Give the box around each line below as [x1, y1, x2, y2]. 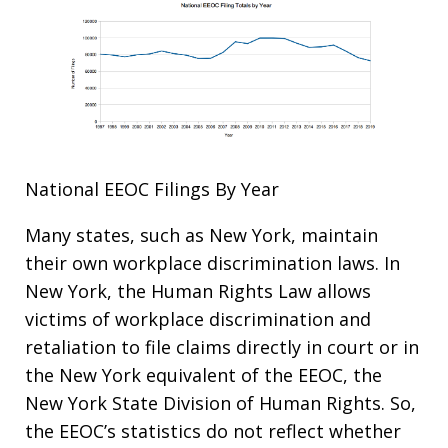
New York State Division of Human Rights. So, [25, 391, 416, 416]
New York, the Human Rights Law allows [25, 279, 371, 304]
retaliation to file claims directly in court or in [25, 335, 419, 360]
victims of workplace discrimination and [25, 307, 371, 332]
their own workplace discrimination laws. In [25, 251, 400, 276]
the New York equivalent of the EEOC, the [25, 363, 382, 388]
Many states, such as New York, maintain [25, 223, 378, 248]
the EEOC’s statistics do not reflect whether [25, 419, 401, 444]
